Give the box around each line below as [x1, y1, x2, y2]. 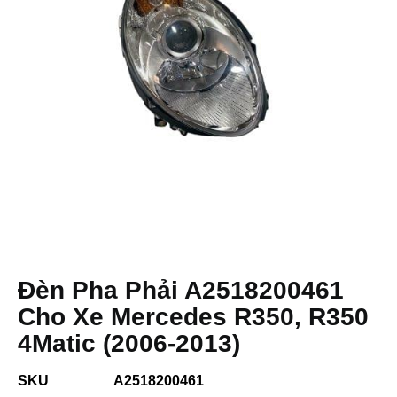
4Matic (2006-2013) [18, 330, 240, 357]
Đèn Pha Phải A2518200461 [18, 276, 344, 304]
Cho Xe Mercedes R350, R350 [18, 303, 369, 331]
